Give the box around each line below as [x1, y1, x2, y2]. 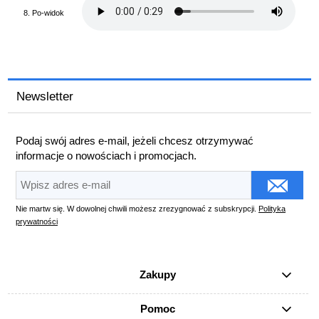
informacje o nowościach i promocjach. [16, 150, 197, 162]
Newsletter [16, 89, 74, 103]
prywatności [16, 216, 58, 226]
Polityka [258, 204, 286, 213]
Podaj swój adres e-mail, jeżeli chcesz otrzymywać [16, 135, 253, 147]
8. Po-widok [23, 8, 64, 17]
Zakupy [140, 268, 177, 281]
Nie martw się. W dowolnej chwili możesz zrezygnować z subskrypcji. [16, 204, 258, 213]
